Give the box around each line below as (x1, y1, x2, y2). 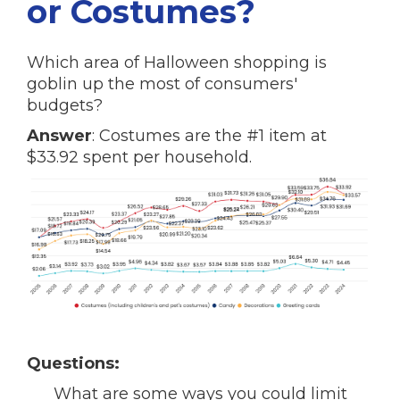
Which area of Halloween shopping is (27, 53, 327, 72)
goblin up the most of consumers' (27, 74, 297, 94)
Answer (27, 126, 92, 146)
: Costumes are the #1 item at (92, 126, 327, 146)
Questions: (27, 354, 120, 374)
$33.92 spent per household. (27, 147, 256, 167)
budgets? (27, 96, 103, 115)
